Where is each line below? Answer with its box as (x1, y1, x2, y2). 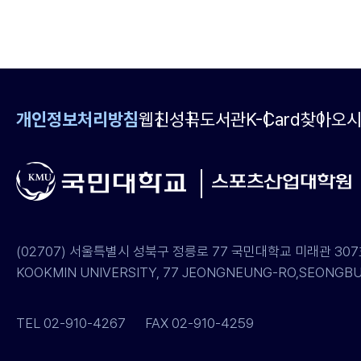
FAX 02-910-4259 (126, 314, 254, 331)
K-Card (246, 108, 301, 130)
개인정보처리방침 (16, 108, 139, 130)
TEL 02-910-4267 (16, 314, 126, 331)
